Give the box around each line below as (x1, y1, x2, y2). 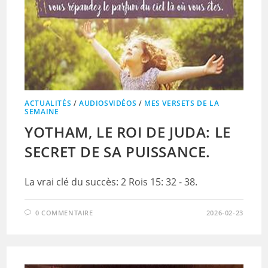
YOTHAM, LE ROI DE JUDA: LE (25, 121, 231, 142)
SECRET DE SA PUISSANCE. (25, 141, 211, 162)
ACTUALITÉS (25, 98, 72, 108)
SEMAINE (25, 106, 59, 117)
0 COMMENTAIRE (35, 208, 93, 217)
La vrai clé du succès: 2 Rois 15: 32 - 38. (25, 175, 198, 188)
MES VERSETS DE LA (144, 98, 220, 108)
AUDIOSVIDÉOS (79, 98, 137, 108)
